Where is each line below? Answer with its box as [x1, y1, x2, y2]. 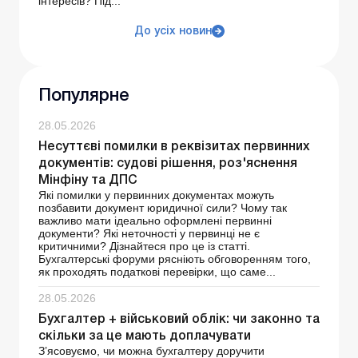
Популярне [38, 88, 129, 105]
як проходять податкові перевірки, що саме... [38, 265, 276, 279]
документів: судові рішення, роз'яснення [38, 158, 297, 170]
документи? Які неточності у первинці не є [38, 227, 260, 241]
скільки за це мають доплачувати [38, 331, 251, 343]
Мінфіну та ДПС [38, 175, 137, 187]
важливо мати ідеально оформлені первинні [38, 214, 272, 228]
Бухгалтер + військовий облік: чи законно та [38, 314, 320, 326]
